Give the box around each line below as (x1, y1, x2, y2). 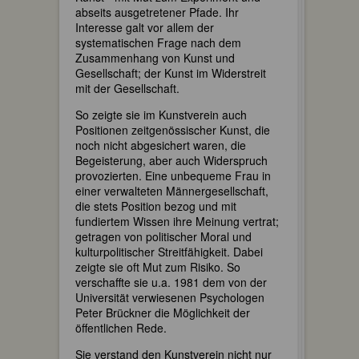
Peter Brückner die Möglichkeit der (75, 305, 250, 321)
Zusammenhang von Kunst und (75, 50, 235, 66)
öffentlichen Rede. (75, 320, 167, 336)
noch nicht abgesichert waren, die (75, 137, 246, 153)
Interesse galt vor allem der (75, 19, 214, 35)
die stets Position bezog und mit (75, 198, 236, 214)
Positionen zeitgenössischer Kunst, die (75, 122, 270, 138)
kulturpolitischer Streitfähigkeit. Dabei (75, 244, 263, 260)
